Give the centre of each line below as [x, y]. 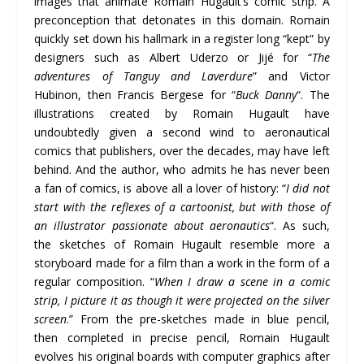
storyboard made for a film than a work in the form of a [182, 262]
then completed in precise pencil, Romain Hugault [182, 337]
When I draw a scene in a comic [242, 281]
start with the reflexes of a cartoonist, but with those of [182, 206]
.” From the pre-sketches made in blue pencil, [198, 318]
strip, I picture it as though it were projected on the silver [182, 300]
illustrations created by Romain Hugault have [182, 113]
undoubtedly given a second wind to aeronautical [182, 132]
